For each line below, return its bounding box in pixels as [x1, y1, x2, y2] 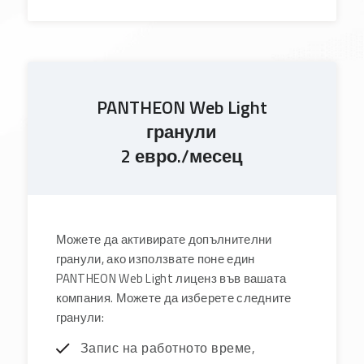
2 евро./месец [120, 141, 243, 170]
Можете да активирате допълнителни [55, 229, 272, 249]
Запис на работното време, [80, 338, 256, 358]
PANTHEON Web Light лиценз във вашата [55, 268, 287, 288]
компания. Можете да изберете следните [55, 288, 292, 307]
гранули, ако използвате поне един [55, 249, 255, 268]
